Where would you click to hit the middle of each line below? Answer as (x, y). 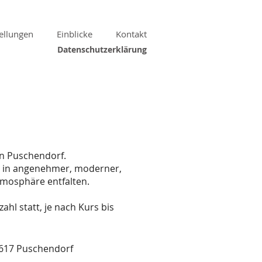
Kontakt (131, 34)
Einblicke (75, 34)
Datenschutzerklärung (102, 49)
